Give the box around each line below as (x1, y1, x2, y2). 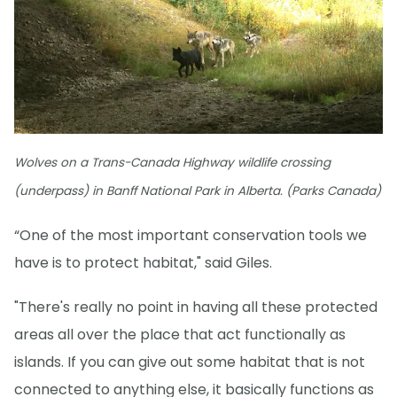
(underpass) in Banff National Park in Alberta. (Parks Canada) (14, 182, 381, 199)
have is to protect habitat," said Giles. (14, 252, 272, 273)
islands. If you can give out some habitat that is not (14, 351, 365, 372)
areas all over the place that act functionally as (14, 323, 346, 345)
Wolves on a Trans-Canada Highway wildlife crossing (14, 153, 331, 171)
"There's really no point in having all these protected (14, 296, 378, 317)
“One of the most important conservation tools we (14, 224, 367, 245)
